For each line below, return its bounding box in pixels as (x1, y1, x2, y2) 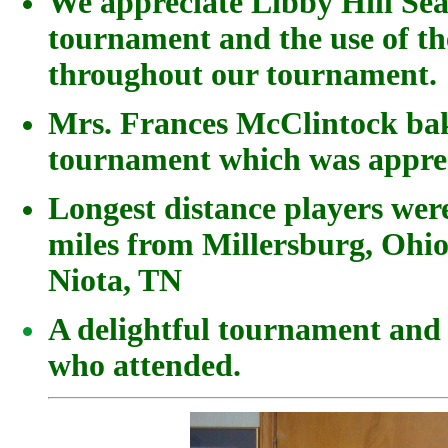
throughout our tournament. (48, 56, 437, 92)
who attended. (48, 347, 241, 383)
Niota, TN (48, 262, 182, 298)
